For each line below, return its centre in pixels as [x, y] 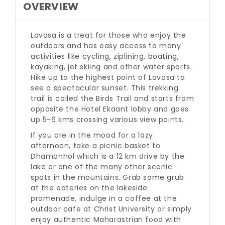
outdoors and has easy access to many [106, 46]
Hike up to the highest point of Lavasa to [108, 77]
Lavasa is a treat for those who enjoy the [108, 35]
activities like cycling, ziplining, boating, [105, 56]
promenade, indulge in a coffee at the [104, 198]
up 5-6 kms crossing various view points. [107, 120]
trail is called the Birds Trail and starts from [113, 98]
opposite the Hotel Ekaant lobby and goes [110, 109]
